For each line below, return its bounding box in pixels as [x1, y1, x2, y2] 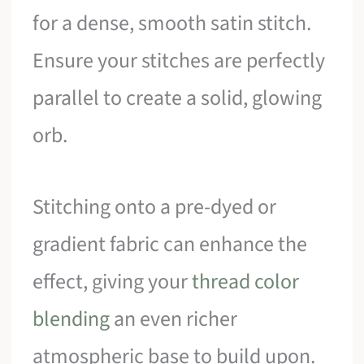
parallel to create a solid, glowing [32, 83, 323, 114]
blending [32, 303, 110, 334]
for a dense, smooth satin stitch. [32, 8, 312, 39]
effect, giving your [32, 266, 193, 297]
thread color [192, 266, 300, 297]
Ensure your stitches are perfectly [32, 45, 326, 76]
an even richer [110, 303, 238, 334]
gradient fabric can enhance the [32, 228, 308, 259]
